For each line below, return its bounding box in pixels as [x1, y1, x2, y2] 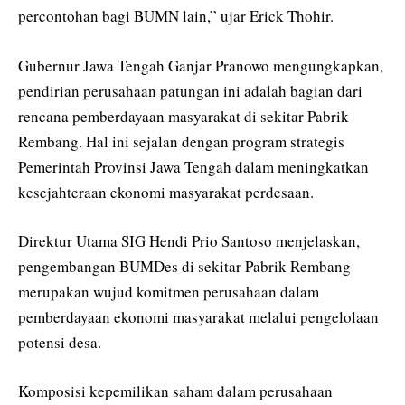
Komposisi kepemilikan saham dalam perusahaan [18, 380, 333, 401]
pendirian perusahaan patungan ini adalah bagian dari [18, 80, 363, 101]
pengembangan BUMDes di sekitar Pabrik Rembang [18, 255, 351, 277]
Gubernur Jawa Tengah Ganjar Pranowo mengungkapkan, [18, 54, 383, 76]
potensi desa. [18, 331, 101, 353]
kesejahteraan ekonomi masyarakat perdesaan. [18, 181, 314, 202]
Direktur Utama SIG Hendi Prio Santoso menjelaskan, [18, 230, 360, 251]
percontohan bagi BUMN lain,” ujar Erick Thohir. [18, 5, 334, 27]
